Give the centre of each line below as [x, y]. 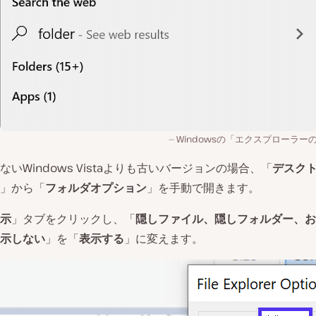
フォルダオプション [96, 188]
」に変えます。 [164, 238]
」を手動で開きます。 [203, 188]
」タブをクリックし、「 [73, 219]
